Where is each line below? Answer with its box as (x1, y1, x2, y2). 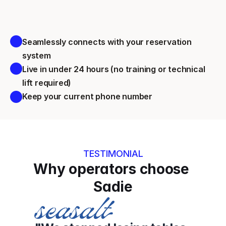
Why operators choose (33, 160, 189, 178)
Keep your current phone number (22, 91, 154, 101)
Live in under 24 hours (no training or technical (22, 64, 205, 74)
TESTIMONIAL (83, 148, 143, 159)
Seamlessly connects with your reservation (22, 37, 192, 47)
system (22, 50, 53, 61)
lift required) (22, 78, 74, 88)
